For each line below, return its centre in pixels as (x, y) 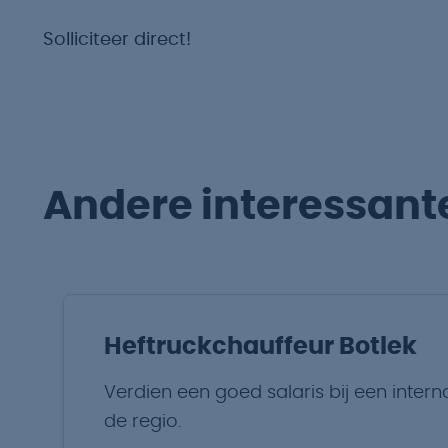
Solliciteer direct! (117, 40)
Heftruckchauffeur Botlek (260, 347)
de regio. (142, 422)
